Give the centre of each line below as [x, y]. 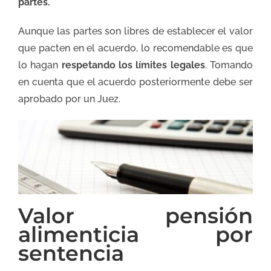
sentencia [71, 253]
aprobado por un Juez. [69, 99]
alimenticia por [135, 235]
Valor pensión [135, 216]
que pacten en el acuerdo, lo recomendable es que [135, 48]
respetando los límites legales [133, 65]
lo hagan [40, 65]
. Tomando [229, 65]
